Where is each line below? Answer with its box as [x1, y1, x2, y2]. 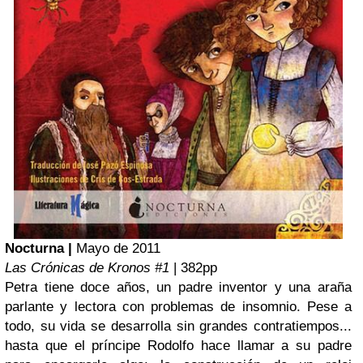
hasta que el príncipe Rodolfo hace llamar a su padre [5, 337, 352, 353]
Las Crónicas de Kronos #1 [5, 259, 169, 275]
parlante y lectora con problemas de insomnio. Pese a [5, 298, 352, 314]
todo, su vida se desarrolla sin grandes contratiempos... [5, 318, 352, 334]
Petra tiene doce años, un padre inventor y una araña [5, 279, 352, 295]
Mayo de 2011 [76, 240, 160, 256]
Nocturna [5, 240, 64, 256]
